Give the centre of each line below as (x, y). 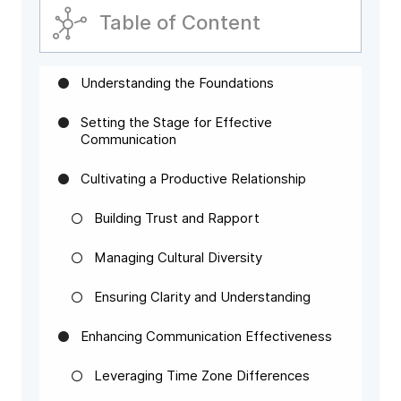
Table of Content (180, 22)
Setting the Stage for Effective (176, 123)
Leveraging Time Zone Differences (202, 376)
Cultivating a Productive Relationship (193, 179)
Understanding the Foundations (177, 83)
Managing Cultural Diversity (178, 258)
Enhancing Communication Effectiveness (206, 337)
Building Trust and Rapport (177, 218)
